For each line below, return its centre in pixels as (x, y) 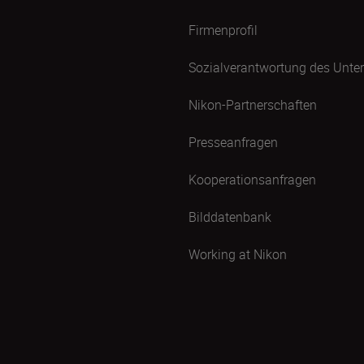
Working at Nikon (238, 254)
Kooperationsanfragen (252, 180)
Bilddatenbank (230, 217)
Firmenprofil (223, 30)
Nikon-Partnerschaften (253, 105)
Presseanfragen (233, 142)
